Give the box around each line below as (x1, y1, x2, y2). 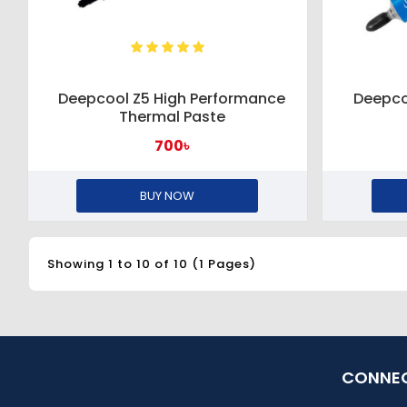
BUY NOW (140, 186, 195, 204)
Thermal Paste (118, 105, 225, 127)
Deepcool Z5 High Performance (58, 87, 286, 109)
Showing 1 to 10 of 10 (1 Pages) (47, 255, 256, 273)
